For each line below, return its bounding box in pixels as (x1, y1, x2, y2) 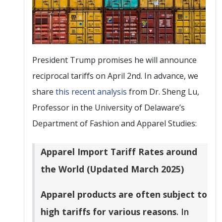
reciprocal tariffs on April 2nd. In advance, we (32, 70, 198, 82)
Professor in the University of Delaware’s (32, 102, 185, 113)
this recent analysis (55, 86, 127, 98)
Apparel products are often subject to (41, 188, 207, 201)
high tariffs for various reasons (41, 206, 176, 218)
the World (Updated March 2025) (41, 163, 184, 175)
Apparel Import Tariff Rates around (41, 146, 197, 158)
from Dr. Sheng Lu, (127, 86, 199, 98)
